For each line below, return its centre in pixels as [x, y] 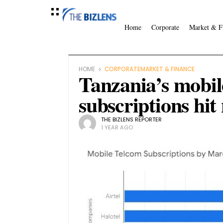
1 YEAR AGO [117, 127]
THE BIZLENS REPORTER [131, 119]
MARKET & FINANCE [167, 69]
